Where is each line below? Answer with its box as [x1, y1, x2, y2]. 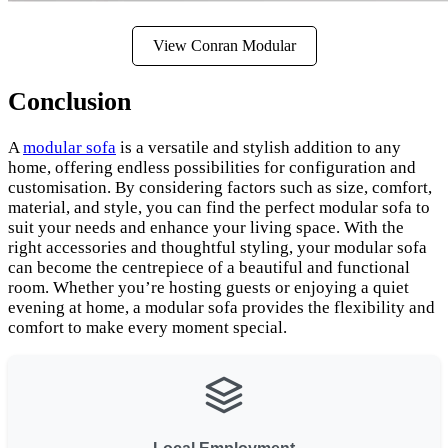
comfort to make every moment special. [8, 318, 287, 337]
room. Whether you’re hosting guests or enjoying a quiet [8, 278, 409, 297]
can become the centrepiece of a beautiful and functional [8, 258, 410, 277]
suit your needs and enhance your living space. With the [8, 218, 404, 237]
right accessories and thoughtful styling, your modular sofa [8, 238, 427, 257]
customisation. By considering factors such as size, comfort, [8, 178, 432, 197]
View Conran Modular [152, 36, 296, 54]
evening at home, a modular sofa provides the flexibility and [8, 298, 435, 317]
